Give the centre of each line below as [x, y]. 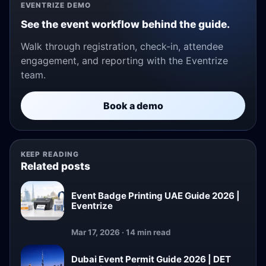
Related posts [55, 166]
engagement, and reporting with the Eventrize [124, 60]
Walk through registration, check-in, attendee [122, 46]
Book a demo [133, 105]
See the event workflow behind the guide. [125, 24]
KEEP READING [50, 154]
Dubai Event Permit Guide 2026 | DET [151, 259]
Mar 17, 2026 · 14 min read [121, 232]
